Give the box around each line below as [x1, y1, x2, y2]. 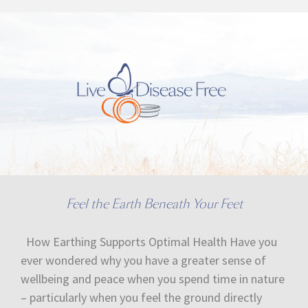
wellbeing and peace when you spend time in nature [21, 270, 285, 287]
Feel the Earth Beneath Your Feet [65, 195, 243, 212]
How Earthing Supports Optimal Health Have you [21, 233, 277, 250]
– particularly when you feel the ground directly [21, 289, 262, 305]
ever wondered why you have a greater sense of [21, 252, 266, 268]
